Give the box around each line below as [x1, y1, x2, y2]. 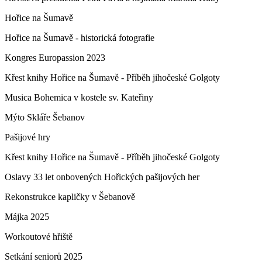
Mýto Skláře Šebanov [5, 112, 85, 122]
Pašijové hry [5, 132, 50, 142]
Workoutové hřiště [5, 232, 73, 242]
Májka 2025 [5, 212, 49, 222]
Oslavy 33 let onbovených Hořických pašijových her [5, 172, 199, 182]
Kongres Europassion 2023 [5, 53, 105, 63]
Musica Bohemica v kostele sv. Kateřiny [5, 92, 153, 102]
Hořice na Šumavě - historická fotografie [5, 33, 154, 43]
